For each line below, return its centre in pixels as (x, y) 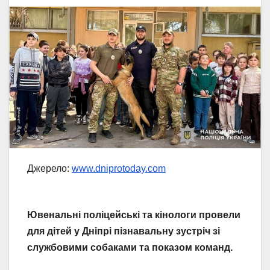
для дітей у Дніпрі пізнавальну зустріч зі (124, 231)
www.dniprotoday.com (119, 169)
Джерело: (49, 169)
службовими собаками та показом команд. (130, 247)
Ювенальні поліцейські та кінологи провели (134, 215)
